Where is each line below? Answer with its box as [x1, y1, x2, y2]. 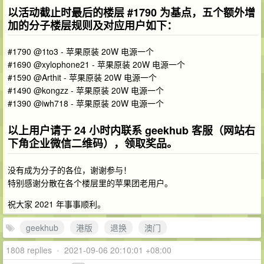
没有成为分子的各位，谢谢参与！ [8, 163, 131, 176]
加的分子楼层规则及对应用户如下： [8, 18, 177, 34]
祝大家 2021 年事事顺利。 [8, 197, 105, 210]
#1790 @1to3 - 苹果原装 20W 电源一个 [8, 45, 154, 58]
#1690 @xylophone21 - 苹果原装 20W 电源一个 [8, 58, 185, 71]
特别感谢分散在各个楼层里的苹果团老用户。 [8, 176, 173, 189]
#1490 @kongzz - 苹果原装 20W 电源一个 [8, 84, 164, 97]
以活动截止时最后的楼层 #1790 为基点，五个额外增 [8, 5, 255, 21]
